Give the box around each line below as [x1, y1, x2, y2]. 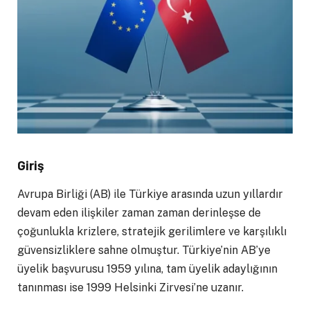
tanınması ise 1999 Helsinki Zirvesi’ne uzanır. [17, 280, 244, 294]
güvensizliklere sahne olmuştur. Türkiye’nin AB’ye [17, 243, 271, 257]
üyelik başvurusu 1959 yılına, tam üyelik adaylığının [17, 262, 277, 275]
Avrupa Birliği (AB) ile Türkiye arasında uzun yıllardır [17, 187, 283, 201]
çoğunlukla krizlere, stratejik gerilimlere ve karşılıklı [17, 224, 286, 238]
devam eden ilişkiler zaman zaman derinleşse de [17, 206, 261, 219]
